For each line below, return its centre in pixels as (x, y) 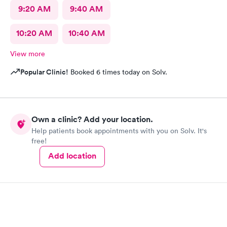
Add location (72, 156)
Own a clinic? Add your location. (92, 119)
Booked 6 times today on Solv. (118, 72)
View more (28, 54)
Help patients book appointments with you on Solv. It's (119, 130)
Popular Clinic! (44, 72)
